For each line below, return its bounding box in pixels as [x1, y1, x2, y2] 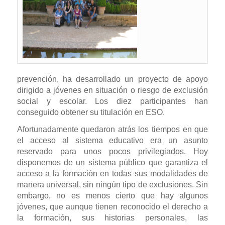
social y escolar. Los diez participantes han [17, 96, 208, 105]
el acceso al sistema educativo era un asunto [17, 136, 208, 145]
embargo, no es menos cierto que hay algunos [17, 191, 208, 200]
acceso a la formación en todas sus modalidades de [17, 169, 208, 178]
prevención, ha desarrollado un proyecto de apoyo [17, 74, 208, 83]
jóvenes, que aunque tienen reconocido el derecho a [17, 202, 208, 211]
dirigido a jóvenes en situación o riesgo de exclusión [17, 85, 208, 94]
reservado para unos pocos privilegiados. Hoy [17, 147, 208, 156]
